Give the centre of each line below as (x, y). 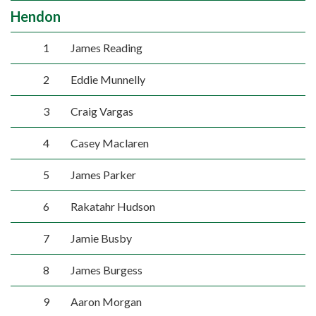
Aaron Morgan (106, 302)
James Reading (106, 48)
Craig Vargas (102, 111)
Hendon (36, 16)
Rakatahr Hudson (113, 206)
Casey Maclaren (109, 143)
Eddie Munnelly (108, 79)
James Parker (103, 175)
